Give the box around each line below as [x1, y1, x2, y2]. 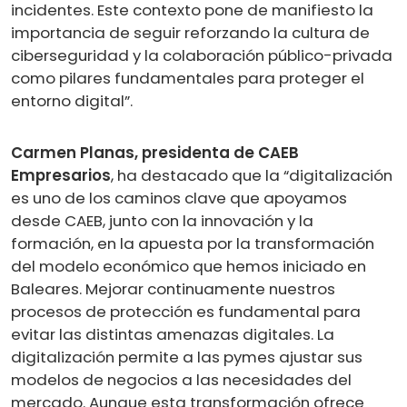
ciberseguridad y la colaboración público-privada [11, 44, 392, 66]
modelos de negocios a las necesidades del [11, 368, 352, 391]
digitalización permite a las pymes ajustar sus [11, 345, 362, 368]
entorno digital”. [11, 89, 133, 112]
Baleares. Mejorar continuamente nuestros [11, 277, 335, 300]
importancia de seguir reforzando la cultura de [11, 21, 370, 44]
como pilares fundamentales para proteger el [11, 66, 364, 89]
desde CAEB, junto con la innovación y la [11, 209, 313, 232]
